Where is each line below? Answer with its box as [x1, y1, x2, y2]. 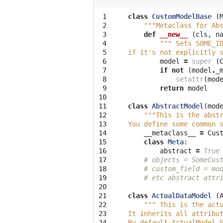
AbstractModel [152, 102, 204, 111]
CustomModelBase [152, 12, 212, 21]
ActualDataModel [152, 192, 212, 200]
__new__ [160, 30, 188, 39]
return [160, 84, 184, 93]
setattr [176, 75, 204, 84]
